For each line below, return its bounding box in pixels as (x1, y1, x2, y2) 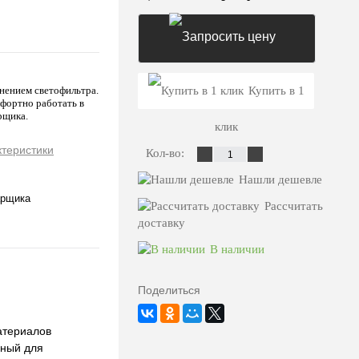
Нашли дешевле (239, 173, 322, 187)
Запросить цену (179, 79, 274, 94)
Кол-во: (146, 147, 188, 160)
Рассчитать (264, 200, 323, 213)
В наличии (210, 243, 264, 256)
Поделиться (138, 284, 200, 297)
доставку (138, 216, 185, 230)
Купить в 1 (248, 84, 305, 98)
